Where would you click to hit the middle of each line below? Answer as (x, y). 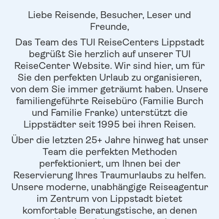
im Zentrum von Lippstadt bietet (109, 198)
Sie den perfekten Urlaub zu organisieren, (109, 77)
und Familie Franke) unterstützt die (109, 112)
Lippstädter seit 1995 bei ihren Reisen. (109, 124)
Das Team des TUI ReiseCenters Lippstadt (109, 42)
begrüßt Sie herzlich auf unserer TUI (109, 54)
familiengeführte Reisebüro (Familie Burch (109, 101)
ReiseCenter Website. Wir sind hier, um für (109, 66)
